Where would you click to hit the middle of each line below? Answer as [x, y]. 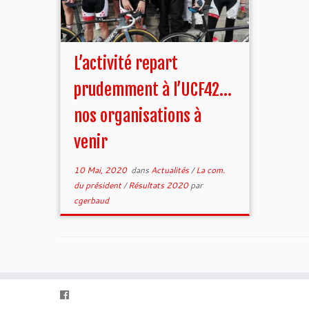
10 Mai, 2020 [101, 170]
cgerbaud [92, 200]
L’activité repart [126, 63]
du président [99, 185]
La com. [211, 170]
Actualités [171, 170]
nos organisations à [138, 116]
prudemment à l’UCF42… [153, 90]
